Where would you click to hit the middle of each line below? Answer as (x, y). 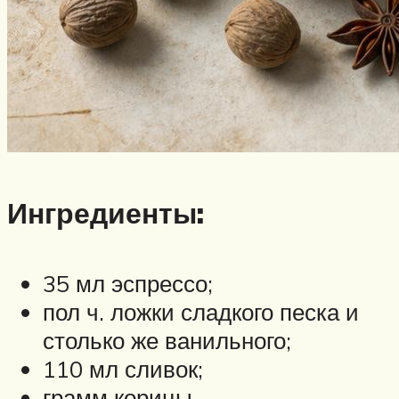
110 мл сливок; (123, 368)
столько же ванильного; (167, 340)
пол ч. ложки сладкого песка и (201, 311)
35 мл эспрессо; (128, 283)
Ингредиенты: (106, 213)
